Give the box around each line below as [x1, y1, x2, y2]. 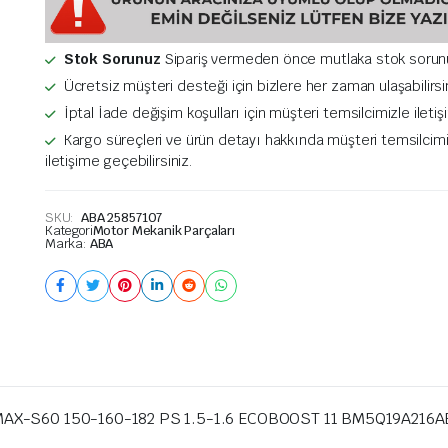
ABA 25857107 [81, 208, 163, 226]
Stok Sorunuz [63, 49, 161, 68]
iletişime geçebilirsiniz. [44, 151, 192, 170]
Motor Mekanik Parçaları [92, 221, 235, 239]
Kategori [44, 221, 93, 239]
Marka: [44, 234, 90, 252]
